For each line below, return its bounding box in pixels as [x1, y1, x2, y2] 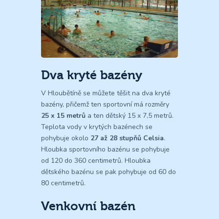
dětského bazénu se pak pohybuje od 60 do [41, 167, 176, 176]
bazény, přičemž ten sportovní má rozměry [41, 99, 169, 109]
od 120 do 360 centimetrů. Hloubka [41, 155, 151, 165]
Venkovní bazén [41, 198, 135, 213]
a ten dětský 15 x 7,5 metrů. [86, 110, 174, 120]
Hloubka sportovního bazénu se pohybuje [41, 144, 170, 154]
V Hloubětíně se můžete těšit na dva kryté [41, 88, 171, 98]
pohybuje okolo [41, 133, 90, 143]
